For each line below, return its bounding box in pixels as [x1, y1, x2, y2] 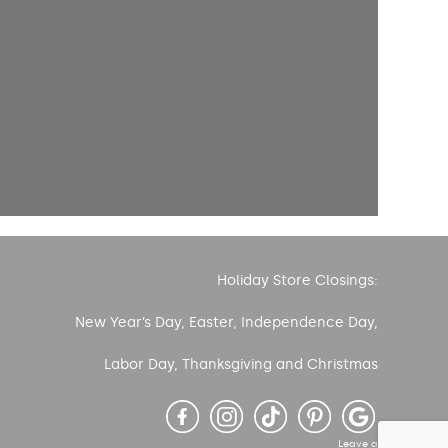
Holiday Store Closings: [216, 271, 378, 289]
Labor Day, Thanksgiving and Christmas [103, 355, 378, 373]
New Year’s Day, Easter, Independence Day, [74, 313, 378, 331]
